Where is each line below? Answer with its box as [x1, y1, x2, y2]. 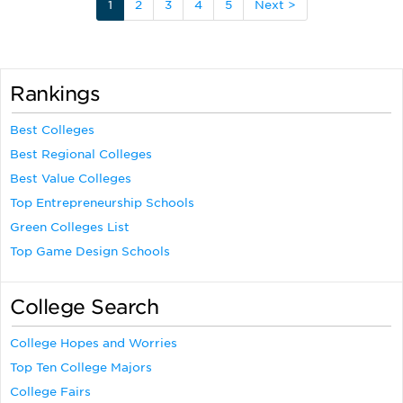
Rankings [10, 82, 100, 106]
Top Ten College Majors [10, 361, 152, 375]
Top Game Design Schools [10, 245, 170, 259]
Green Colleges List [10, 220, 130, 235]
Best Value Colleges [10, 172, 131, 186]
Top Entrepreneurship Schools [10, 196, 194, 210]
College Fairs [10, 385, 91, 399]
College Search [10, 295, 158, 319]
